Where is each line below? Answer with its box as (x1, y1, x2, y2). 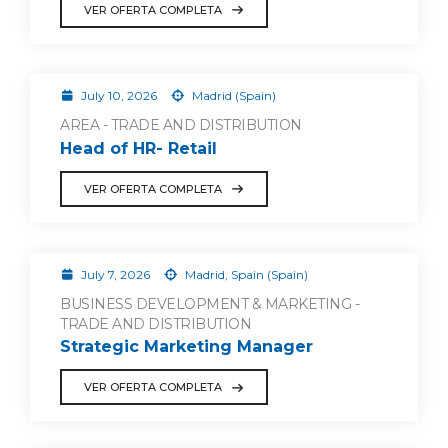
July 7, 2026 (77, 266, 153, 282)
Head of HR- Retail (60, 138, 217, 158)
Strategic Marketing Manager (60, 337, 313, 357)
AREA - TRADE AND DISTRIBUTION (60, 115, 302, 134)
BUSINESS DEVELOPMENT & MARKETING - (60, 294, 359, 313)
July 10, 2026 (77, 87, 160, 103)
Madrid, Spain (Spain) (181, 266, 308, 282)
